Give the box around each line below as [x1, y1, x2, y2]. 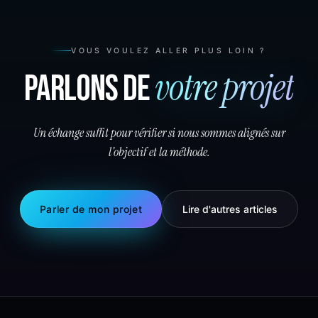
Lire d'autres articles [182, 202, 278, 215]
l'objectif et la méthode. [108, 143, 210, 160]
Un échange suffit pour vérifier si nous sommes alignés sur [33, 124, 285, 141]
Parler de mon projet [39, 202, 143, 215]
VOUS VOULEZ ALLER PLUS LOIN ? [71, 45, 267, 55]
